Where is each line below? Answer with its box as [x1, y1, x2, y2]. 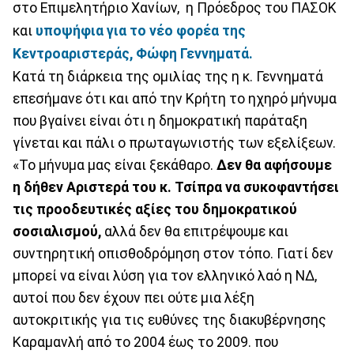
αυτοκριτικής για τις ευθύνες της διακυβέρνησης [13, 311, 326, 328]
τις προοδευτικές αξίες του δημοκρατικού [13, 201, 297, 217]
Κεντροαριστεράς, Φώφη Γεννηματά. [13, 45, 253, 62]
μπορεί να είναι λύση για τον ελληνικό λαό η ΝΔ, [13, 267, 317, 284]
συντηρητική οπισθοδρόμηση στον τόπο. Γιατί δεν [13, 245, 333, 262]
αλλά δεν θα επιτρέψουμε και [101, 223, 288, 239]
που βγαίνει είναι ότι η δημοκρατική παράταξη [13, 112, 307, 129]
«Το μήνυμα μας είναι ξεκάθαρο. [13, 156, 217, 173]
